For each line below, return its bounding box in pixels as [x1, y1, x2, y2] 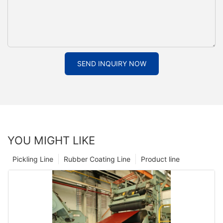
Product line [141, 154, 180, 163]
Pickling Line [12, 154, 53, 163]
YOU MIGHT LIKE [7, 133, 95, 147]
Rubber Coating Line [64, 154, 130, 163]
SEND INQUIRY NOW [77, 59, 146, 68]
